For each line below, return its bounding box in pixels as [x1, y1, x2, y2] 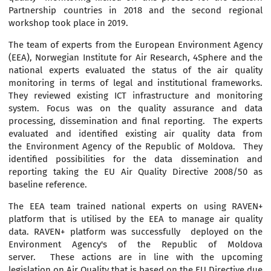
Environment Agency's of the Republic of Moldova [8, 239, 263, 250]
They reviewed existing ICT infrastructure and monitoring [8, 90, 263, 102]
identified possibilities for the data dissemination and [8, 154, 263, 165]
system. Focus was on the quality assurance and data [8, 103, 263, 114]
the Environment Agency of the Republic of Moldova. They [8, 141, 263, 152]
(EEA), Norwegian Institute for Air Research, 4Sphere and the [8, 52, 263, 64]
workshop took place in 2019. [8, 18, 128, 29]
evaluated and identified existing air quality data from [8, 128, 263, 140]
